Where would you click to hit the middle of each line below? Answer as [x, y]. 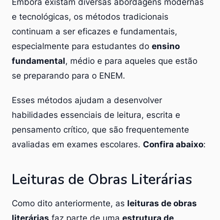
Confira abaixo [173, 144]
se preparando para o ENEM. [69, 75]
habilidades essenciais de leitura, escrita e [96, 115]
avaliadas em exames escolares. [77, 144]
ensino [166, 46]
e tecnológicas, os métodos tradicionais [90, 16]
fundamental [39, 61]
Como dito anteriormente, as [69, 203]
